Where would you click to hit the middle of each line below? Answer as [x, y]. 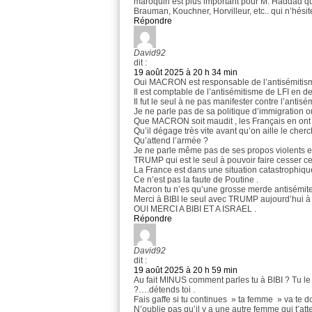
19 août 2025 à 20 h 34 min [186, 73]
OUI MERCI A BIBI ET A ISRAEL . [195, 209]
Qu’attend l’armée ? [171, 141]
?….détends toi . [164, 290]
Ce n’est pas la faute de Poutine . [196, 180]
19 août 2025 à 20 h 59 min [186, 271]
